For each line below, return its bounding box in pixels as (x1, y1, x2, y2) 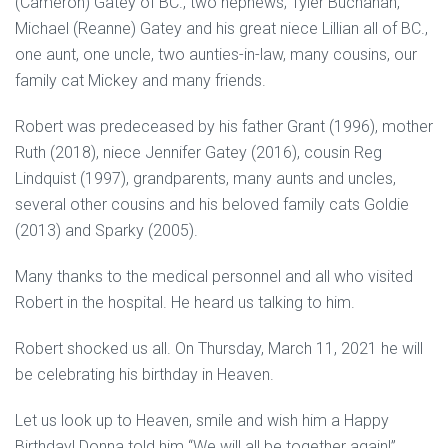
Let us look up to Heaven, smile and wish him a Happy (15, 411, 389, 430)
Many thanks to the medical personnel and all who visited (15, 267, 413, 286)
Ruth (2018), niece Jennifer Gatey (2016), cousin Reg (15, 143, 382, 162)
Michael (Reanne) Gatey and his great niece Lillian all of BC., (15, 19, 428, 38)
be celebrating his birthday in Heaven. (15, 365, 274, 384)
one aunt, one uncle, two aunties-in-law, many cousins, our (15, 45, 417, 64)
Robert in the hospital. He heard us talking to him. (15, 293, 355, 312)
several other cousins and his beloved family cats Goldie (15, 195, 409, 214)
